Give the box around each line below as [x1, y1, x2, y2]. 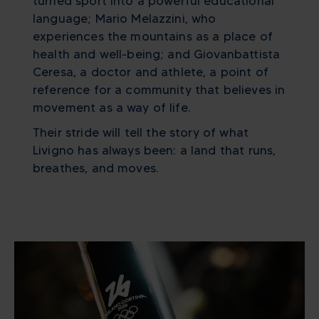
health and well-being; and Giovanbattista [33, 46, 281, 61]
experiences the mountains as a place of [33, 28, 273, 43]
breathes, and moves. [33, 160, 158, 175]
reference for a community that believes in [33, 82, 286, 97]
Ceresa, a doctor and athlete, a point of [33, 64, 268, 79]
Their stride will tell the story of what [33, 125, 249, 140]
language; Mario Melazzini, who [33, 11, 216, 26]
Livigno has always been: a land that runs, [33, 142, 276, 157]
